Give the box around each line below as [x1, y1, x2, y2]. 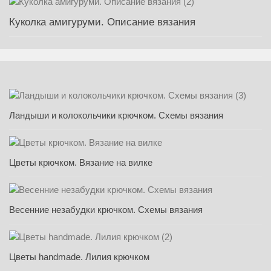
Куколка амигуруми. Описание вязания [9, 16, 195, 28]
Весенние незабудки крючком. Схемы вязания [9, 204, 203, 215]
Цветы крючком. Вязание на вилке [9, 157, 152, 168]
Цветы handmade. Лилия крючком [9, 252, 149, 263]
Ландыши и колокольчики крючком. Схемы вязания [9, 110, 223, 121]
